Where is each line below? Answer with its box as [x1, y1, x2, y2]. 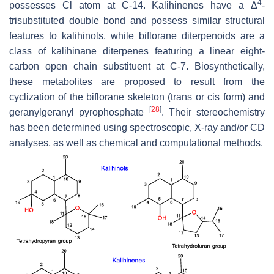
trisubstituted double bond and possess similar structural [9, 15, 265, 26]
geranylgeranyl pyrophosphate [9, 106, 149, 117]
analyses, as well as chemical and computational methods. [9, 137, 263, 148]
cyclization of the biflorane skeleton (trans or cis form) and [9, 91, 265, 102]
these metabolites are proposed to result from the [9, 76, 265, 87]
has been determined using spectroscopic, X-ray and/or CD [9, 122, 265, 133]
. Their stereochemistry [161, 106, 265, 117]
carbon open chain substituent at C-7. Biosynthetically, [9, 61, 265, 72]
